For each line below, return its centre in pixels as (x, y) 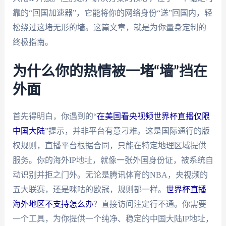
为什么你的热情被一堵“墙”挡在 (110, 71)
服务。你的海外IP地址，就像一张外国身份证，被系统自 (113, 160)
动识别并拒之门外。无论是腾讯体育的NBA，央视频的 (110, 175)
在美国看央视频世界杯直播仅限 (153, 116)
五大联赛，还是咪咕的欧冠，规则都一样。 (89, 189)
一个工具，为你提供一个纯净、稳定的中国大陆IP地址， (113, 218)
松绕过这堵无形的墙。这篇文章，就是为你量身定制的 (109, 27)
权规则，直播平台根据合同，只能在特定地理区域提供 (109, 145)
